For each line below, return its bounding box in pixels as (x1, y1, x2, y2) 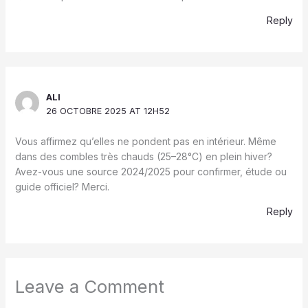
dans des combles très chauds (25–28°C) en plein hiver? (14, 151, 272, 163)
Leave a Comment (14, 276, 164, 298)
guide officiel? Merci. (14, 181, 109, 193)
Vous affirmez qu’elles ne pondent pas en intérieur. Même (14, 135, 276, 148)
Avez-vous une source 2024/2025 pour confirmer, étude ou (14, 166, 287, 178)
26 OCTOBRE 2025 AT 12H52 (46, 106, 170, 117)
